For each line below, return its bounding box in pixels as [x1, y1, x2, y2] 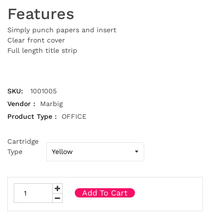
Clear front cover [7, 36, 65, 44]
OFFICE [62, 112, 87, 120]
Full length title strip [7, 46, 77, 54]
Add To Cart [82, 188, 128, 197]
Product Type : [7, 112, 57, 120]
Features [7, 4, 74, 23]
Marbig [40, 99, 63, 108]
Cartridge [7, 137, 39, 145]
